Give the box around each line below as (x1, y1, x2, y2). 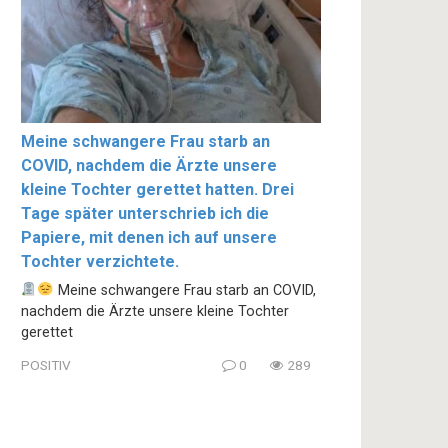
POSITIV (21, 357, 71, 374)
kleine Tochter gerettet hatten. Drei (21, 179, 294, 199)
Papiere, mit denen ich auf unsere (21, 227, 277, 247)
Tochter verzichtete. (21, 251, 179, 271)
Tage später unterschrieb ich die (21, 203, 269, 223)
